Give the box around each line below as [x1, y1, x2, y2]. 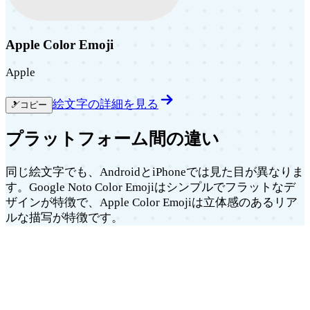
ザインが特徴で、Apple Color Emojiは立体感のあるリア [6, 195, 298, 209]
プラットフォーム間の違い [6, 129, 219, 149]
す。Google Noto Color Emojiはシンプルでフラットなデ [6, 180, 295, 194]
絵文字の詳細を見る [53, 97, 158, 111]
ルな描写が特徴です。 [6, 210, 123, 224]
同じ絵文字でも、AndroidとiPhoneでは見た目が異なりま [6, 165, 304, 179]
